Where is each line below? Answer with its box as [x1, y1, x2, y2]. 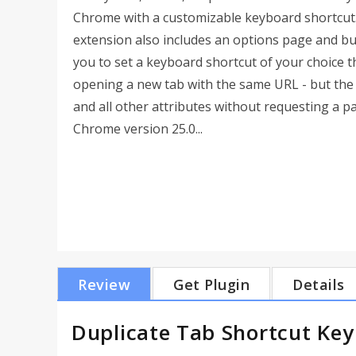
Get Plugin [173, 275, 250, 294]
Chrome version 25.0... [73, 120, 203, 137]
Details [292, 275, 345, 294]
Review [78, 275, 130, 294]
